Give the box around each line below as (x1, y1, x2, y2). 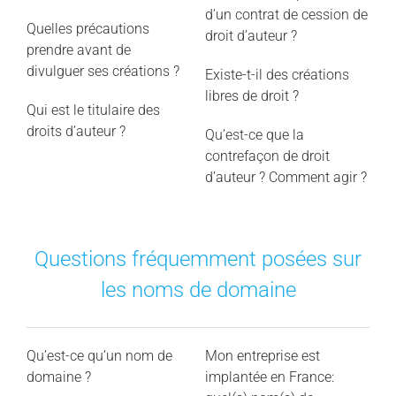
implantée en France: (204, 368, 334, 385)
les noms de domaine (100, 278, 296, 303)
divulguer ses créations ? (26, 62, 179, 80)
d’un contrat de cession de (204, 5, 368, 23)
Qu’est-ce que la (204, 126, 304, 143)
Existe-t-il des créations (204, 65, 349, 83)
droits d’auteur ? (26, 122, 126, 140)
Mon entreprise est (204, 346, 320, 364)
